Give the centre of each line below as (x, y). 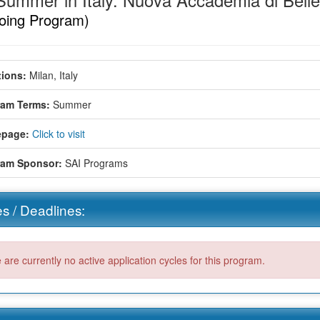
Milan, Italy (53, 75)
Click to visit (58, 133)
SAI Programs (96, 162)
